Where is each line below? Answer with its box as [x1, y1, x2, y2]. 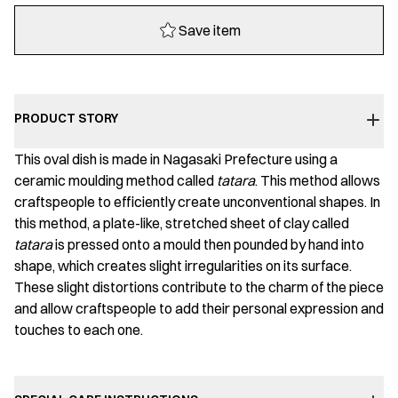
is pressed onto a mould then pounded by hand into [52, 235, 364, 254]
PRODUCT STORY [14, 110, 118, 127]
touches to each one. [14, 321, 143, 339]
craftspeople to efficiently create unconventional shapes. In [14, 193, 380, 211]
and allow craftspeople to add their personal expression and [14, 299, 384, 318]
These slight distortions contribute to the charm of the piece [14, 278, 384, 297]
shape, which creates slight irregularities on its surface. [14, 257, 352, 275]
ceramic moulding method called [14, 171, 217, 190]
